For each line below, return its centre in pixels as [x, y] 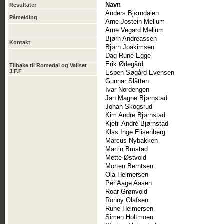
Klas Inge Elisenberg [135, 132]
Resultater [23, 5]
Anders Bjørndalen [132, 13]
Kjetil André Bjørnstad [137, 124]
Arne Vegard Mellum [135, 30]
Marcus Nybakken [132, 141]
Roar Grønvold [126, 192]
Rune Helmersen [129, 209]
